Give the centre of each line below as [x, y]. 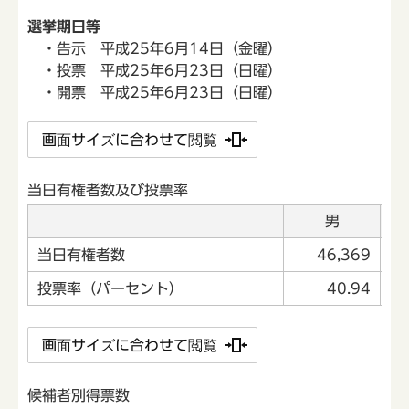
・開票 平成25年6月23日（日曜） [155, 92]
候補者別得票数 [79, 396]
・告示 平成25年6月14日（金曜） [155, 48]
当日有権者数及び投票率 [108, 189]
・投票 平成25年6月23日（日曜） [155, 70]
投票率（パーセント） [110, 288]
